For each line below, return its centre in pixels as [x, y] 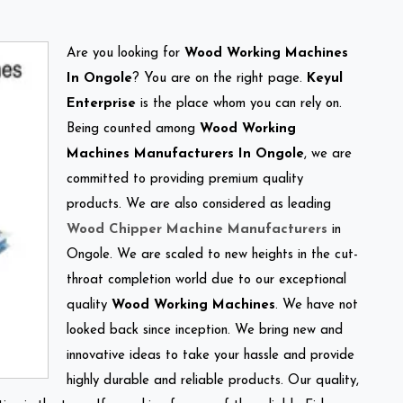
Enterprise [101, 103]
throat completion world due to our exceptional [206, 280]
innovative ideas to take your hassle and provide [210, 355]
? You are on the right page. [219, 78]
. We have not [317, 305]
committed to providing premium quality [185, 179]
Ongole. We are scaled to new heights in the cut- [212, 255]
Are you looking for [125, 53]
